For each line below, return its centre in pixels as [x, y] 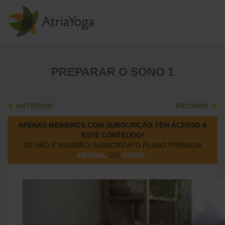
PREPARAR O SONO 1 [113, 72]
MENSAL [92, 155]
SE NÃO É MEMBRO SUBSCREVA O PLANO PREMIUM [113, 145]
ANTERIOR [34, 106]
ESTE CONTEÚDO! [113, 135]
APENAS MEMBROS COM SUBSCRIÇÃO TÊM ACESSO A [113, 125]
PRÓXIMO [193, 106]
